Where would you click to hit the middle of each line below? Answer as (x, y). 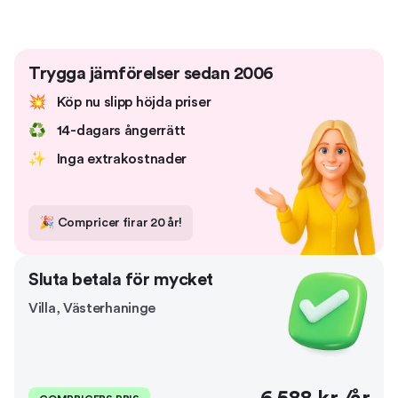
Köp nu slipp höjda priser (134, 102)
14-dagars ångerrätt (121, 131)
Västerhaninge (109, 308)
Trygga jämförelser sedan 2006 (151, 74)
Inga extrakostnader (122, 159)
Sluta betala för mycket (121, 280)
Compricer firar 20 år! (120, 223)
